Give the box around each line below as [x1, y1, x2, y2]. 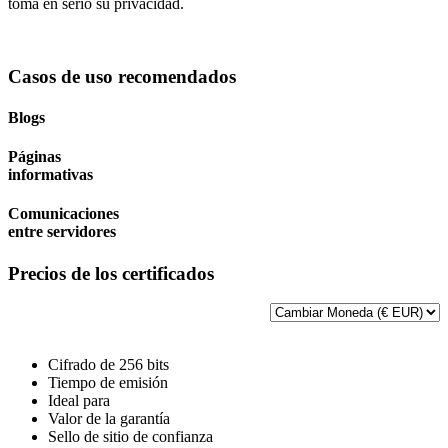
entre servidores [8, 223, 116, 241]
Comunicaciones [8, 205, 119, 223]
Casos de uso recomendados [8, 65, 236, 87]
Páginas [8, 148, 61, 166]
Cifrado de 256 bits [48, 356, 169, 374]
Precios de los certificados [8, 262, 214, 284]
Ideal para [48, 392, 110, 410]
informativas [8, 166, 93, 184]
